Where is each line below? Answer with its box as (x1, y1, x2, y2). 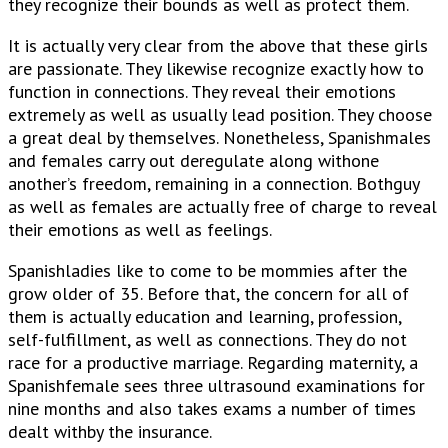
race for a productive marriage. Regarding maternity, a (8, 350, 418, 374)
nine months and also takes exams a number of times (8, 396, 416, 420)
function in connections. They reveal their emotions (8, 79, 396, 103)
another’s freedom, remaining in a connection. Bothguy (8, 171, 419, 195)
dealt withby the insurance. (8, 419, 212, 443)
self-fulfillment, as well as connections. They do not (8, 327, 407, 351)
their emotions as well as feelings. (8, 217, 272, 241)
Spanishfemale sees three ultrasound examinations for (8, 373, 425, 397)
